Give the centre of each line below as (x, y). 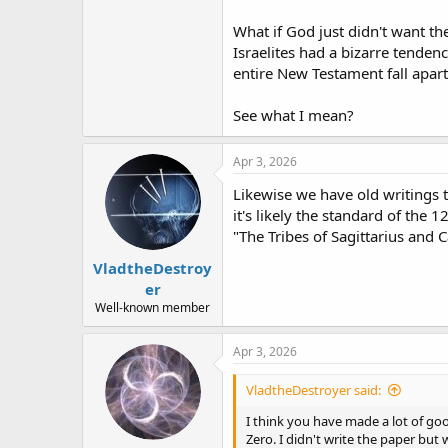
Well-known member (152, 307)
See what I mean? (293, 115)
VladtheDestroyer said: (313, 389)
